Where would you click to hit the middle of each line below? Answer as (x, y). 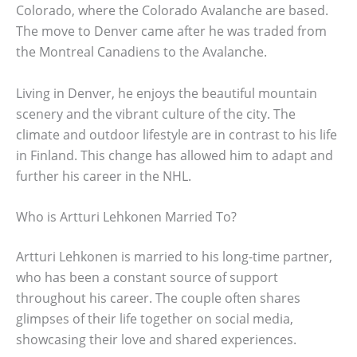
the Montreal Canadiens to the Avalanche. (141, 52)
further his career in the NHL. (104, 176)
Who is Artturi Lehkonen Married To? (126, 217)
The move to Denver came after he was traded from (171, 31)
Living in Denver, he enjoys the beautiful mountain (167, 93)
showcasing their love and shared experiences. (156, 340)
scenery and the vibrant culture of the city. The (156, 114)
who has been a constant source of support (147, 278)
